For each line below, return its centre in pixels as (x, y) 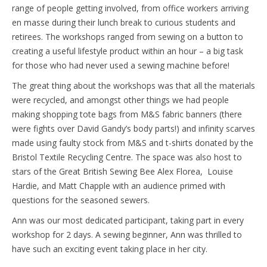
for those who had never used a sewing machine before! (121, 65)
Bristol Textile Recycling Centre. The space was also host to (127, 157)
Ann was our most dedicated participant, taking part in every (128, 220)
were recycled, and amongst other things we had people (120, 100)
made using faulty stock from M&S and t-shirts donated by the (133, 142)
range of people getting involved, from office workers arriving (130, 8)
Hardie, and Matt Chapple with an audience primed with (119, 185)
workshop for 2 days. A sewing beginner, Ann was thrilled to (127, 234)
